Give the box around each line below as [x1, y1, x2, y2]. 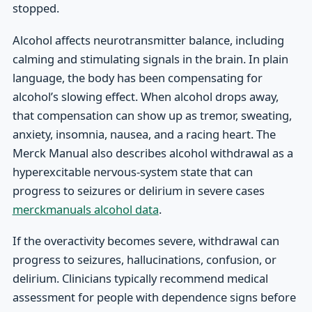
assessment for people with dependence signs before [12, 288, 296, 305]
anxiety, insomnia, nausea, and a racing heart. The [12, 125, 276, 142]
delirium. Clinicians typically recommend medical [12, 270, 268, 286]
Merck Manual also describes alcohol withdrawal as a [12, 144, 293, 161]
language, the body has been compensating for [12, 69, 263, 86]
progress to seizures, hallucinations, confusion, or [12, 251, 276, 267]
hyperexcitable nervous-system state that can [12, 163, 253, 180]
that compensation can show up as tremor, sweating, [12, 107, 292, 123]
